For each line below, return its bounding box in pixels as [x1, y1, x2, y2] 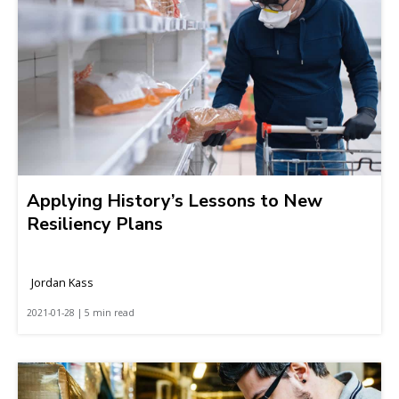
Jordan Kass [31, 273, 94, 290]
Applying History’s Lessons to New [27, 188, 322, 213]
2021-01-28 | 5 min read [27, 305, 134, 319]
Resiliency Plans [27, 211, 163, 236]
